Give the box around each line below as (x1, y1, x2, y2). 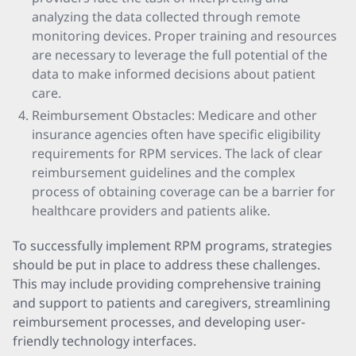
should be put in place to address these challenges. (13, 256, 320, 273)
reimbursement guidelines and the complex (32, 164, 295, 181)
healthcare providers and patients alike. (32, 202, 270, 219)
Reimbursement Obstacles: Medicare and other (32, 106, 317, 124)
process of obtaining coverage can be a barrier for (32, 183, 335, 200)
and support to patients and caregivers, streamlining (13, 294, 331, 311)
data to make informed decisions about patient (32, 65, 315, 83)
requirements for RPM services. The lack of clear (32, 145, 323, 162)
